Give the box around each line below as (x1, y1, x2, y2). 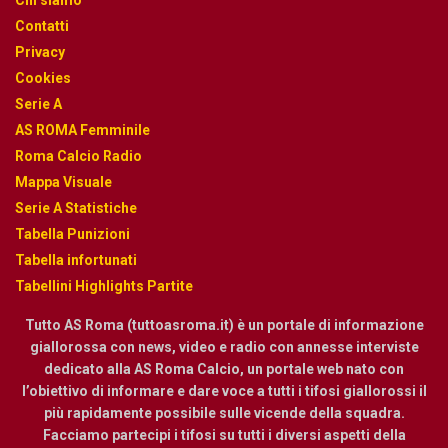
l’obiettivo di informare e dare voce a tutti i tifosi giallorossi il (21, 383, 427, 400)
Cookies (15, 70, 71, 87)
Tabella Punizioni (15, 226, 130, 243)
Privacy (15, 44, 65, 61)
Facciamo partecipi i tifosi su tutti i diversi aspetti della (42, 427, 406, 444)
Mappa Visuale (15, 174, 112, 191)
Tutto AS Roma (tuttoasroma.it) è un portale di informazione (24, 317, 424, 334)
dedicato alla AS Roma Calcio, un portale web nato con (44, 361, 404, 378)
